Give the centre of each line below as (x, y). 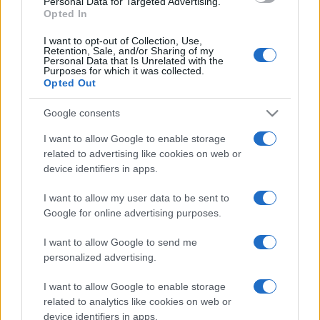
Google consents (82, 113)
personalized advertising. (100, 257)
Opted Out (70, 82)
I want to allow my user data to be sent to (136, 197)
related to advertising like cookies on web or (142, 153)
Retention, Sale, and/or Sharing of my (129, 50)
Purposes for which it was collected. (124, 70)
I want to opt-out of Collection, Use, (123, 40)
